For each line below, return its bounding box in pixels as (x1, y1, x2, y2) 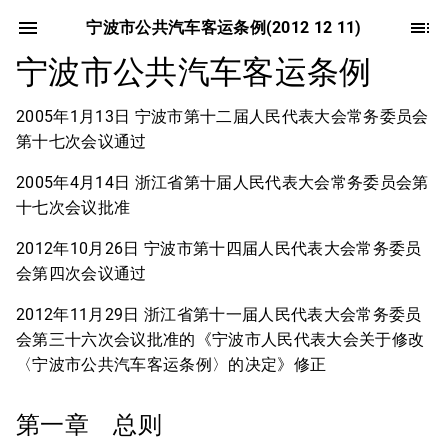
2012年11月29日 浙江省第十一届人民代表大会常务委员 (16, 305, 422, 324)
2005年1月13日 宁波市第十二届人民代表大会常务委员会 (16, 107, 429, 126)
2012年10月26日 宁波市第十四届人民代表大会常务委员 (16, 239, 422, 258)
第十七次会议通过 (16, 132, 147, 151)
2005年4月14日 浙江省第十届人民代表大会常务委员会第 (16, 173, 429, 192)
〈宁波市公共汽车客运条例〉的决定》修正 (16, 355, 327, 374)
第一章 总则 (16, 411, 169, 439)
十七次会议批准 (16, 198, 131, 217)
